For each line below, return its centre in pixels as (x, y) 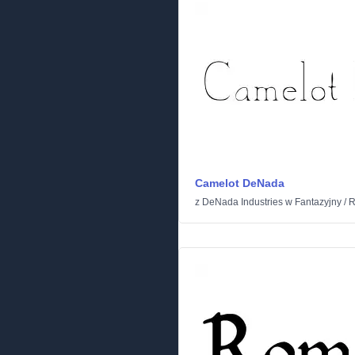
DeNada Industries (242, 202)
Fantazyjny (318, 202)
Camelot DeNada (240, 183)
